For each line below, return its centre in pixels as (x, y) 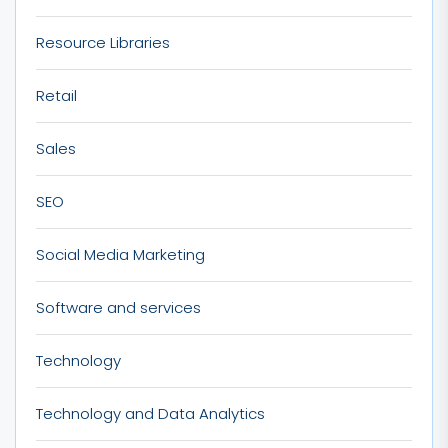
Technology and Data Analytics (150, 413)
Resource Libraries (103, 42)
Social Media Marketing (120, 254)
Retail (56, 95)
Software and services (118, 307)
